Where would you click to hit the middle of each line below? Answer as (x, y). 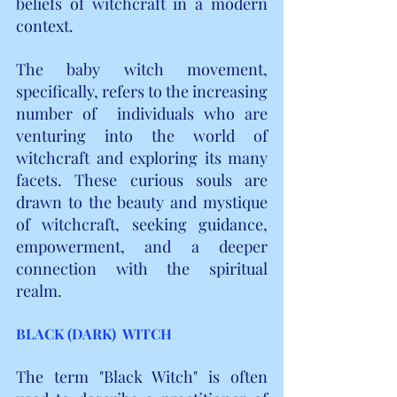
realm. (39, 290)
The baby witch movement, (142, 69)
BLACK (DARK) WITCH (94, 333)
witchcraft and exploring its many (142, 157)
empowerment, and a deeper (142, 246)
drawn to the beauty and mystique (142, 202)
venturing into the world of (142, 135)
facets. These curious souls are (142, 179)
